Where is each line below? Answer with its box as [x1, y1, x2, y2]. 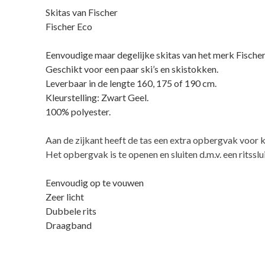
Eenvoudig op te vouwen [46, 176, 144, 188]
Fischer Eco [46, 20, 93, 32]
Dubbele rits [46, 205, 97, 216]
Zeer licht [46, 190, 85, 202]
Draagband [46, 219, 92, 231]
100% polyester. [46, 105, 111, 117]
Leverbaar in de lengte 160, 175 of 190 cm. [46, 77, 217, 89]
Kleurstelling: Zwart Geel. [46, 91, 149, 103]
